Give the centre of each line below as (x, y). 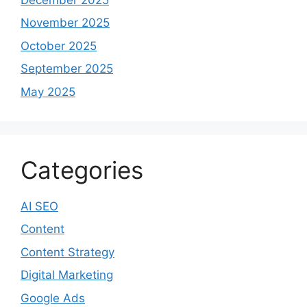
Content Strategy (67, 252)
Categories (82, 170)
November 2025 (65, 23)
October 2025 (59, 46)
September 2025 (67, 69)
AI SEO (39, 206)
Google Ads (53, 298)
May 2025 (48, 91)
